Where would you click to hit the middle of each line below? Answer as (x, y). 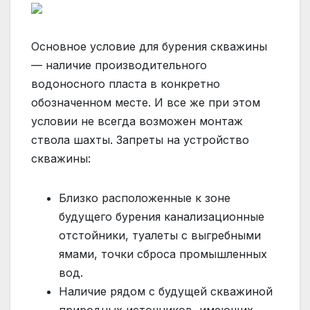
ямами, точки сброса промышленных (163, 254)
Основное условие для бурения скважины (149, 46)
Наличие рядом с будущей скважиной (166, 291)
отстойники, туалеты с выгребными (160, 235)
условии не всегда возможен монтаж (137, 121)
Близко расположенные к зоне (145, 198)
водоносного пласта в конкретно (126, 83)
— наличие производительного (119, 65)
